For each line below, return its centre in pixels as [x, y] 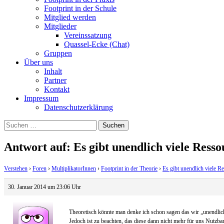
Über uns [38, 62]
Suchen [15, 123]
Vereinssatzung [88, 35]
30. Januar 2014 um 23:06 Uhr [44, 187]
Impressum [41, 98]
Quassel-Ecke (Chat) [97, 44]
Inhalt [53, 71]
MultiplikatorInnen [74, 168]
